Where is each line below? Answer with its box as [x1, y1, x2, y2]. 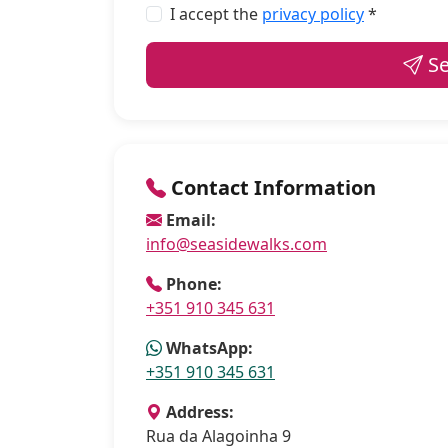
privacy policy [262, 3, 364, 25]
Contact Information [166, 174, 376, 201]
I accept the [170, 3, 262, 25]
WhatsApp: [166, 337, 253, 359]
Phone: [166, 273, 222, 295]
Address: [166, 401, 234, 423]
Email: [166, 209, 216, 231]
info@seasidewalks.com [146, 233, 327, 255]
